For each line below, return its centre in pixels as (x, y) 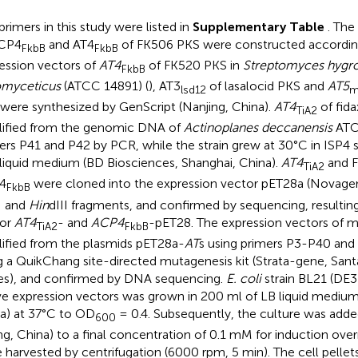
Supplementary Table (260, 26)
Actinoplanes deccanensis (258, 128)
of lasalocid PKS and (267, 86)
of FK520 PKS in (194, 65)
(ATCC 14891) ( (104, 86)
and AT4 (70, 44)
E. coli (243, 278)
